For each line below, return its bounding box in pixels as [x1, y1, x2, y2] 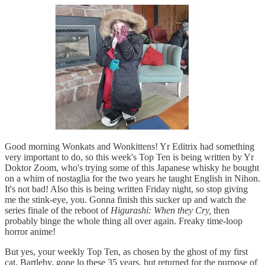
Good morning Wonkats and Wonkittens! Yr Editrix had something [5, 141, 254, 151]
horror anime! [5, 226, 56, 237]
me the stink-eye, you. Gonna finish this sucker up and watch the [5, 194, 246, 205]
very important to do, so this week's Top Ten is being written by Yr [5, 151, 254, 162]
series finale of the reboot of [5, 205, 111, 215]
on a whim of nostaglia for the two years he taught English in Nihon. [5, 173, 260, 183]
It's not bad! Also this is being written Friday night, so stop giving [5, 183, 248, 194]
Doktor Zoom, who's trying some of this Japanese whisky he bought [5, 162, 259, 173]
